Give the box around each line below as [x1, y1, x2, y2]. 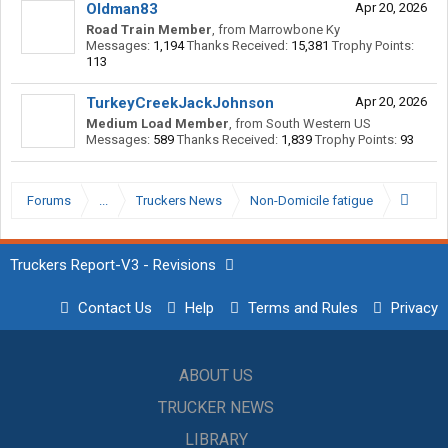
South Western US [266, 116, 371, 131]
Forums [27, 193, 71, 208]
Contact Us [78, 299, 153, 317]
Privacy [391, 299, 438, 317]
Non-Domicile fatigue [250, 193, 373, 208]
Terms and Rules [247, 299, 358, 317]
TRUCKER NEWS [158, 398, 274, 417]
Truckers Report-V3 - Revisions [10, 256, 216, 274]
